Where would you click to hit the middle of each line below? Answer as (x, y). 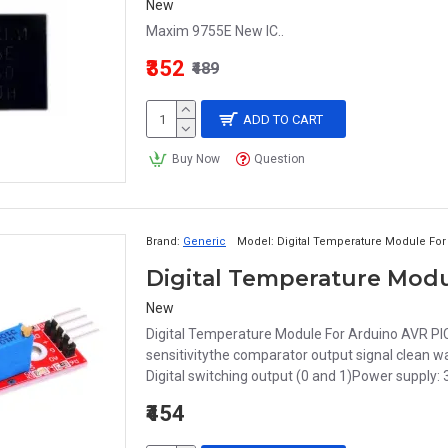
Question (280, 159)
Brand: (163, 241)
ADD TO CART (283, 119)
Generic (204, 241)
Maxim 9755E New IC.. (215, 31)
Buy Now (195, 159)
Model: (255, 241)
